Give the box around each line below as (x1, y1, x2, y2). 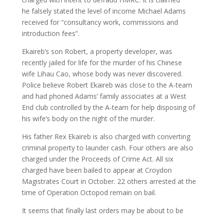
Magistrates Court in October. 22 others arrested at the (21, 177, 196, 186)
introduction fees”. (21, 29, 79, 38)
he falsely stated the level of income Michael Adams (21, 6, 186, 16)
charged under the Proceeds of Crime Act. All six (21, 154, 173, 164)
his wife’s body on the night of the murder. (21, 114, 155, 124)
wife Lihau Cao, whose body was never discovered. (21, 69, 182, 79)
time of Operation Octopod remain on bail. (21, 188, 156, 198)
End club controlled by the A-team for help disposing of (21, 103, 195, 112)
